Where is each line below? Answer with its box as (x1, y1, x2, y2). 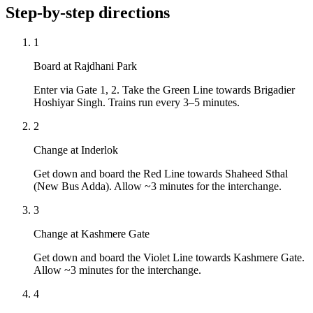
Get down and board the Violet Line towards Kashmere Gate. (34, 251, 305, 263)
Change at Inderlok (34, 143, 118, 156)
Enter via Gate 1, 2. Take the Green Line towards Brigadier (34, 83, 295, 96)
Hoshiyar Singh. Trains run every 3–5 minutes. (34, 96, 240, 108)
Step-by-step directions (6, 3, 170, 22)
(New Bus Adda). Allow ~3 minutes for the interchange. (34, 180, 282, 192)
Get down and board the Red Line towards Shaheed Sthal (34, 167, 288, 180)
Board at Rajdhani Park (34, 59, 137, 72)
